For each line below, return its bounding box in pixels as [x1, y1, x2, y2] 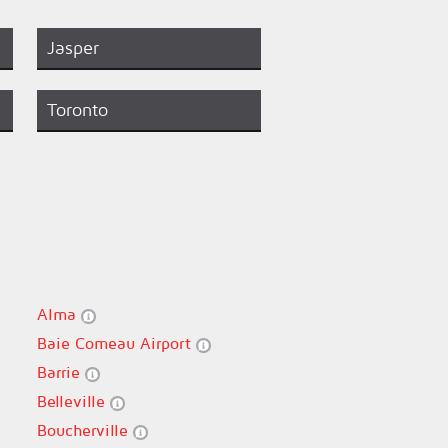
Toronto [46, 99, 108, 120]
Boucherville [36, 421, 133, 439]
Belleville [36, 392, 110, 410]
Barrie [36, 363, 85, 381]
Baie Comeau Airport [36, 334, 196, 352]
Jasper [46, 37, 99, 58]
